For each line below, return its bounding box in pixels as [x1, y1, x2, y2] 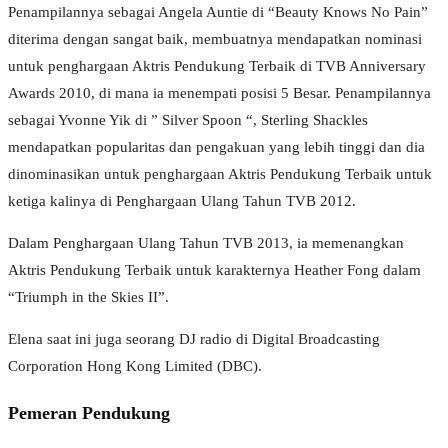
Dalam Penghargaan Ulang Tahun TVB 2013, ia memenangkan [8, 235, 404, 252]
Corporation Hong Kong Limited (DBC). [8, 358, 262, 375]
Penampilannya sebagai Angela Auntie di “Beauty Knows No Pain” [8, 4, 428, 21]
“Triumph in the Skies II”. [8, 289, 169, 306]
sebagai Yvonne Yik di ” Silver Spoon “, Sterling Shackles [8, 112, 368, 129]
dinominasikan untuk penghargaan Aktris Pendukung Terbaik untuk [8, 166, 432, 183]
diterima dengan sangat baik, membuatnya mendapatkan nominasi [8, 31, 422, 48]
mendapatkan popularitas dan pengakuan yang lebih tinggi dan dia [8, 139, 425, 156]
